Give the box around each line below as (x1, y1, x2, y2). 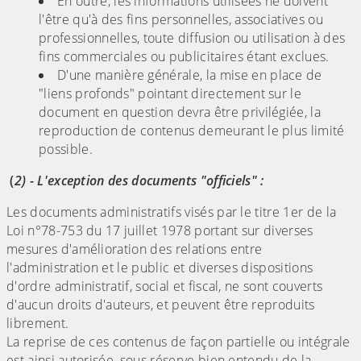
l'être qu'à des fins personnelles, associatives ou (39, 10, 324, 29)
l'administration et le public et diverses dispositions (6, 259, 313, 277)
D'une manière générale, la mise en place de (57, 66, 322, 85)
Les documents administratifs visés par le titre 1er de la (6, 203, 337, 222)
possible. (39, 140, 93, 159)
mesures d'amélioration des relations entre (6, 240, 263, 259)
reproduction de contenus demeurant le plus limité (39, 122, 345, 140)
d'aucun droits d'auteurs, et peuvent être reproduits (6, 296, 315, 314)
